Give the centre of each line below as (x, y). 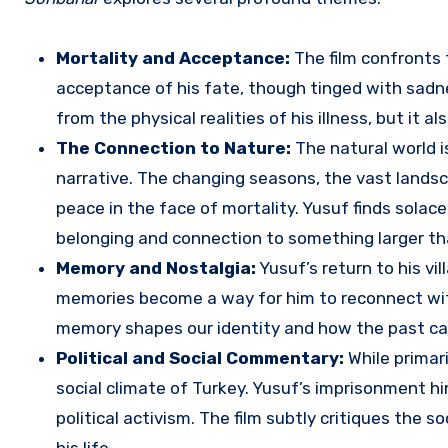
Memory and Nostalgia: (156, 268)
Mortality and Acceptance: (173, 58)
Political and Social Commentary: (200, 358)
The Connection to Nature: (173, 148)
